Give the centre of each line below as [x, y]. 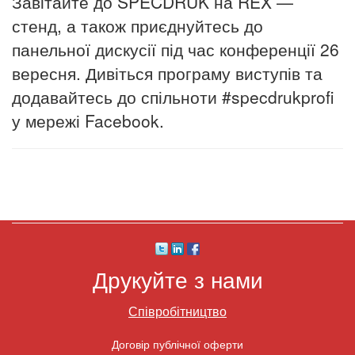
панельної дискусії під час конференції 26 [176, 49]
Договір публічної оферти [177, 344]
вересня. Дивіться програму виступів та [167, 73]
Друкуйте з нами [177, 279]
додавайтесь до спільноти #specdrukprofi [173, 96]
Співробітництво [177, 311]
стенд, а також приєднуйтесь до [137, 25]
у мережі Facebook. [88, 120]
